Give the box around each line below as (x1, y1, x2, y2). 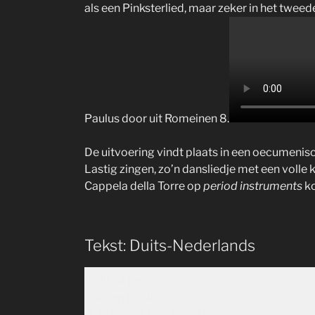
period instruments (203, 179, 302, 193)
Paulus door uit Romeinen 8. (84, 111, 229, 125)
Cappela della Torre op (84, 179, 203, 193)
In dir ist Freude (84, 274, 164, 288)
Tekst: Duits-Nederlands (84, 236, 255, 255)
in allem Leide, (84, 291, 158, 304)
